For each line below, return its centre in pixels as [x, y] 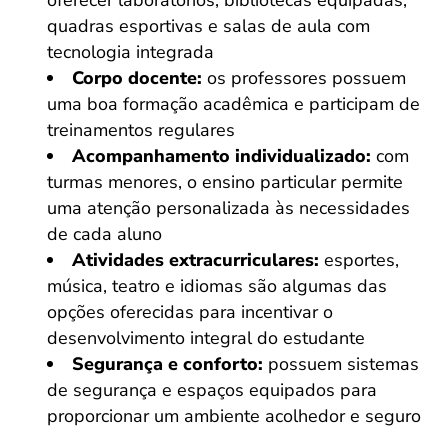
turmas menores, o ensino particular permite [225, 182]
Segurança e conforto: [167, 364]
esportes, [359, 260]
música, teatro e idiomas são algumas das [217, 286]
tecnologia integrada [130, 52]
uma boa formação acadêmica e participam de [233, 104]
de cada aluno [104, 234]
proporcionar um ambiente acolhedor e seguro [234, 416]
